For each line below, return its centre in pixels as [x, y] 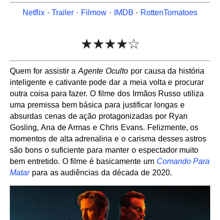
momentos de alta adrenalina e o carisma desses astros [108, 139]
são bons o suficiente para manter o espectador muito [104, 150]
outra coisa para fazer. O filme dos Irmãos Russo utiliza [107, 94]
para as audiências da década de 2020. [101, 173]
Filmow [94, 13]
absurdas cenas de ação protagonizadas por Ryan [99, 116]
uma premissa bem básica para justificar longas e [97, 105]
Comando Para [183, 161]
